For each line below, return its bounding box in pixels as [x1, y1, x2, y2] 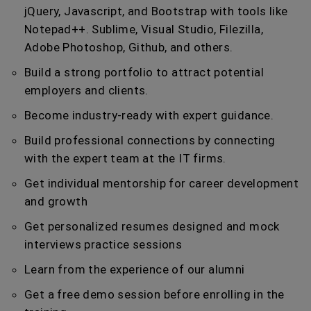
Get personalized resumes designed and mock [24, 219, 280, 233]
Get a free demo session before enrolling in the [24, 287, 285, 301]
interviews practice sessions [24, 237, 183, 251]
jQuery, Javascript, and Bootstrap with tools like [24, 4, 288, 18]
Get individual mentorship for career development [24, 176, 299, 190]
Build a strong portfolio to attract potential [24, 65, 264, 79]
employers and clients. [24, 83, 149, 97]
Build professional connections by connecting [24, 133, 276, 147]
